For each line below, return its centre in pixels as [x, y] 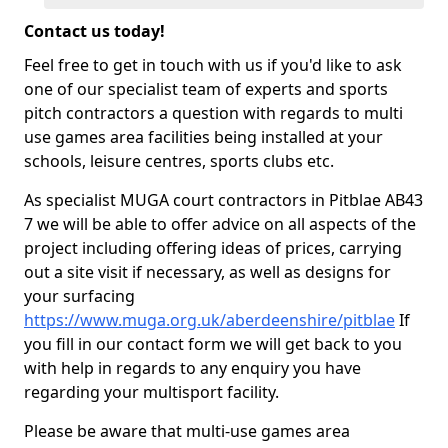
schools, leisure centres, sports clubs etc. [179, 161]
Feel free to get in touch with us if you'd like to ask [213, 65]
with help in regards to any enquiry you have [192, 368]
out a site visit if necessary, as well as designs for [207, 272]
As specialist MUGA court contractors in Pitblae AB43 [223, 200]
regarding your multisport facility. [151, 392]
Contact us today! [94, 31]
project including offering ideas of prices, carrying [213, 248]
